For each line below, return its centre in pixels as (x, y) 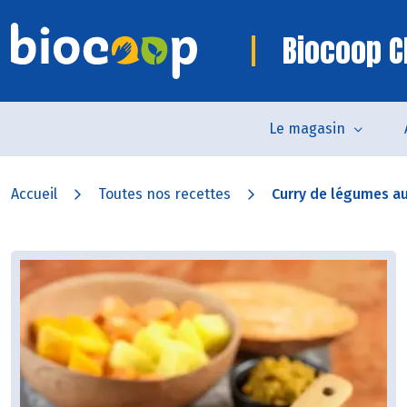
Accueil (34, 194)
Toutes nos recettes (164, 194)
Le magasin (307, 129)
